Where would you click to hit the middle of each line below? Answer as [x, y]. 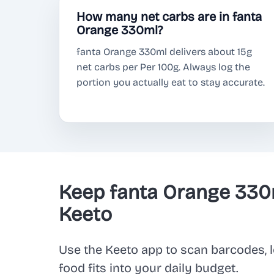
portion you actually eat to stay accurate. [171, 83]
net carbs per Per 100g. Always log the [163, 67]
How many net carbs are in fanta [169, 17]
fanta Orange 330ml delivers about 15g [164, 52]
